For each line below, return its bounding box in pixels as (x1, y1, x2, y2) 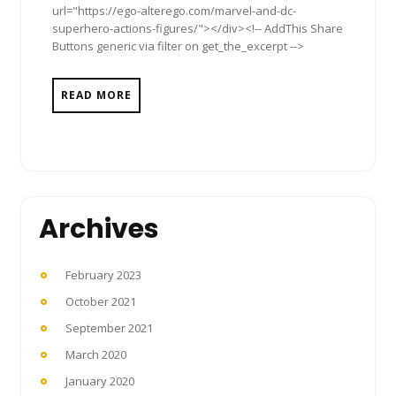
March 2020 (65, 346, 126, 362)
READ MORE (61, 87, 132, 103)
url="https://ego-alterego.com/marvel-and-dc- (52, 2, 296, 19)
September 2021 (65, 319, 153, 336)
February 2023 (65, 266, 141, 283)
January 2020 (65, 372, 134, 389)
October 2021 (65, 293, 136, 309)
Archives (39, 209, 159, 247)
